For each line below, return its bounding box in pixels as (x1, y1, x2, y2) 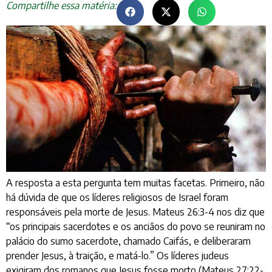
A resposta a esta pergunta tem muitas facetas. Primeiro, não (6, 176, 265, 189)
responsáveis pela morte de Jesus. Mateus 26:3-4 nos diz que (6, 205, 265, 218)
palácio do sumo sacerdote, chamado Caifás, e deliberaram (6, 234, 251, 247)
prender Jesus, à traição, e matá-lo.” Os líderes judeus (6, 249, 229, 262)
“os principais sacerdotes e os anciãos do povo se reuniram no (6, 220, 265, 233)
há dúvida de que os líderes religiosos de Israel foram (6, 191, 228, 203)
